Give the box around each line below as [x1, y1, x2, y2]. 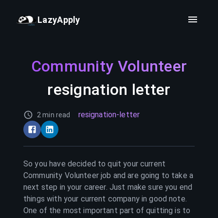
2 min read [37, 111, 71, 119]
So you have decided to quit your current [23, 159, 166, 168]
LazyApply [37, 14, 80, 25]
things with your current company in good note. [23, 194, 187, 203]
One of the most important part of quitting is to [23, 206, 191, 215]
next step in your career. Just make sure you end [23, 182, 193, 192]
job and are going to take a [98, 171, 194, 180]
